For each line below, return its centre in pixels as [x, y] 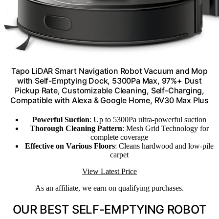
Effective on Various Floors [70, 146]
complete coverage [119, 137]
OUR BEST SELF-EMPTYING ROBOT [109, 210]
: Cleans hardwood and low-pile [164, 146]
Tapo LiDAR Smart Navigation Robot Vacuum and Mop [109, 71]
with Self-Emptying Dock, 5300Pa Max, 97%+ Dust [109, 81]
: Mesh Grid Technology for [165, 129]
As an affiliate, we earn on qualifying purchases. [109, 188]
